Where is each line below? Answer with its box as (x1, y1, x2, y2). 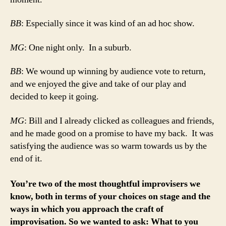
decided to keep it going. (10, 91, 99, 103)
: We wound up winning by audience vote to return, (21, 66, 206, 78)
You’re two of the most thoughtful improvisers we (10, 178, 200, 190)
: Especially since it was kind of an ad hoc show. (21, 18, 197, 30)
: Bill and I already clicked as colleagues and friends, (24, 115, 214, 127)
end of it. (10, 152, 46, 164)
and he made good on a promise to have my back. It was (10, 127, 213, 139)
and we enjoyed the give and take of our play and (10, 78, 186, 90)
